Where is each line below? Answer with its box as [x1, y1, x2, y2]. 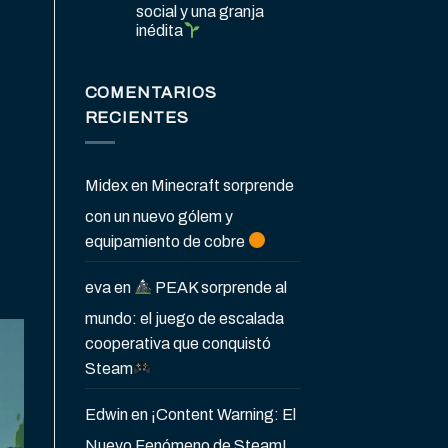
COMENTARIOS [84, 84, 217, 102]
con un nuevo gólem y [84, 207, 233, 225]
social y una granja [135, 3, 264, 21]
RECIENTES [84, 109, 189, 127]
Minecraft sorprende [150, 176, 294, 194]
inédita [135, 22, 183, 40]
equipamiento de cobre [84, 232, 248, 250]
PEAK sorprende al [151, 278, 287, 296]
